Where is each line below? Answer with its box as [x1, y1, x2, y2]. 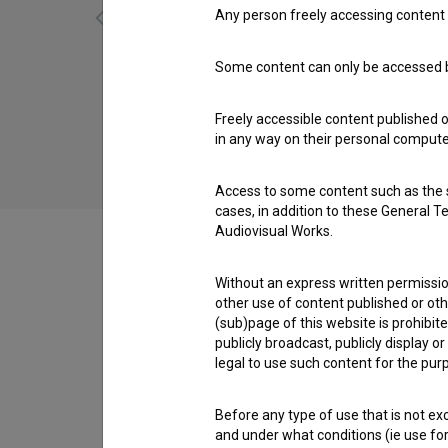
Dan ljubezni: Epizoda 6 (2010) [190, 86, 395, 103]
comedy [268, 109, 317, 124]
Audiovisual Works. [215, 223, 333, 239]
